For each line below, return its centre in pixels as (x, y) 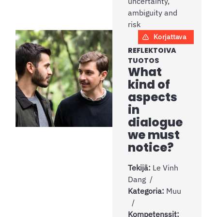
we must (154, 135)
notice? (151, 147)
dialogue (155, 122)
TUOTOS (143, 60)
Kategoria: (147, 191)
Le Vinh (165, 167)
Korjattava (170, 37)
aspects (153, 97)
